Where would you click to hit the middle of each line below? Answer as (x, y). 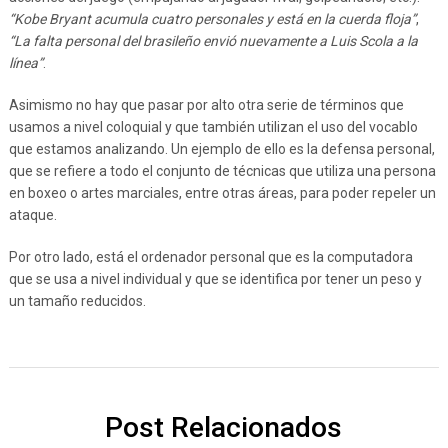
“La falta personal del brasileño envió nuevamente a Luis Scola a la (213, 41)
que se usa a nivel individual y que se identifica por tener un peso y (215, 279)
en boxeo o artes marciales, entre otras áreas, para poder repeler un (222, 193)
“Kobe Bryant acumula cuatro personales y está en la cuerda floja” (212, 19)
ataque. (32, 215)
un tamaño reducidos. (77, 301)
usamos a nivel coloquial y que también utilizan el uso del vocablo (213, 127)
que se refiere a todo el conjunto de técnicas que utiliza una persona (222, 171)
